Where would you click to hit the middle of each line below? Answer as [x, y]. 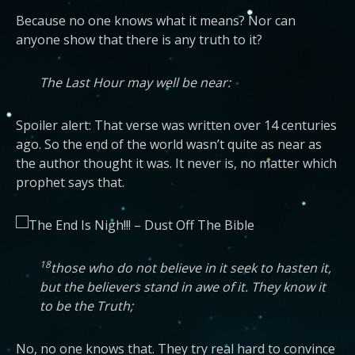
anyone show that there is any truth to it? [139, 40]
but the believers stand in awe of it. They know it [183, 287]
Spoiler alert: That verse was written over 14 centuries [176, 125]
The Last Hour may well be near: [135, 82]
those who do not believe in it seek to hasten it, [191, 268]
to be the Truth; [86, 306]
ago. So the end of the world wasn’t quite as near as [169, 144]
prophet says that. [70, 182]
